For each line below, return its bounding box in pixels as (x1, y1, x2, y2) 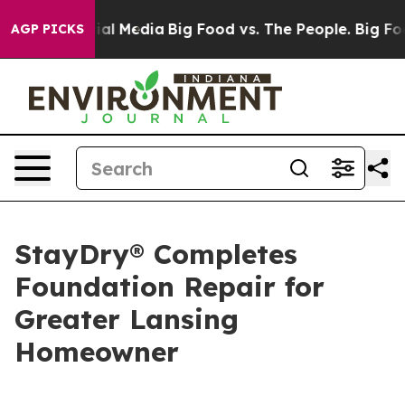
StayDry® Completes (14, 237, 297, 271)
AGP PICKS (11, 21, 84, 37)
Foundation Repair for (14, 269, 325, 304)
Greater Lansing (14, 302, 239, 336)
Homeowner (14, 334, 179, 369)
